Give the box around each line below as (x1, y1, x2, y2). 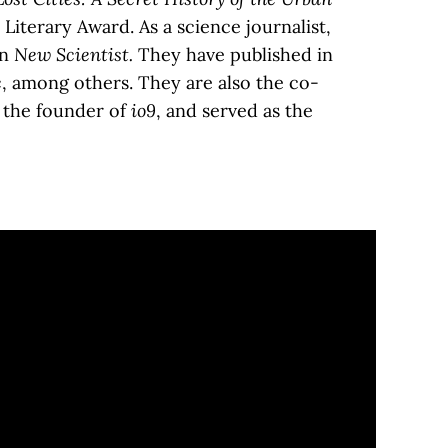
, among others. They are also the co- (2, 71, 319, 95)
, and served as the (155, 99, 313, 123)
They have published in (137, 43, 333, 67)
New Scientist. (13, 43, 138, 67)
